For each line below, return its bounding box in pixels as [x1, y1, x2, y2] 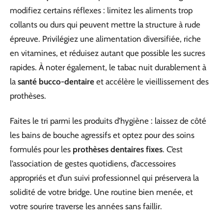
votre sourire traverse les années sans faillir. [10, 201, 162, 212]
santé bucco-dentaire [18, 76, 94, 86]
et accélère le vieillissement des [94, 76, 209, 86]
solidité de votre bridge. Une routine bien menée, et [10, 187, 193, 197]
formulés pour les [10, 144, 73, 155]
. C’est [163, 144, 183, 155]
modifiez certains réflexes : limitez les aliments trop [10, 5, 192, 15]
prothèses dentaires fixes [73, 144, 163, 155]
